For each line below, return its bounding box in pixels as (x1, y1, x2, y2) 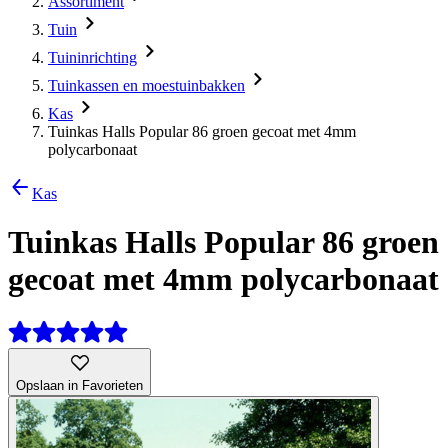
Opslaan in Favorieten (16, 377, 143, 393)
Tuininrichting (48, 49, 137, 66)
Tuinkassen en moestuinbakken (48, 77, 245, 94)
